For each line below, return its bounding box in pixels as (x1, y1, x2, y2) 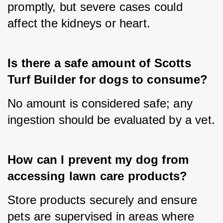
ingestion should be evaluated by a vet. (7, 113, 216, 127)
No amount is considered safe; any (7, 97, 193, 111)
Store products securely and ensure (7, 193, 198, 207)
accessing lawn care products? (7, 169, 188, 183)
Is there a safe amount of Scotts (7, 56, 195, 70)
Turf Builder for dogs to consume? (7, 73, 208, 87)
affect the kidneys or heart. (7, 16, 151, 30)
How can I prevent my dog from (7, 153, 193, 167)
